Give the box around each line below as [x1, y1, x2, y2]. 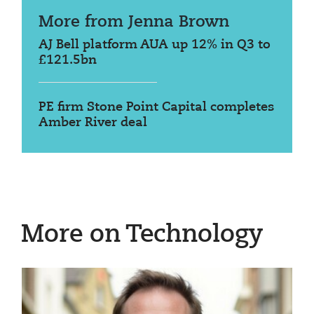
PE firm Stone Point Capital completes [39, 100, 274, 114]
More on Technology [21, 222, 264, 247]
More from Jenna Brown [39, 13, 229, 30]
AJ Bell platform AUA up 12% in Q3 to [39, 38, 271, 51]
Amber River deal [39, 116, 147, 129]
